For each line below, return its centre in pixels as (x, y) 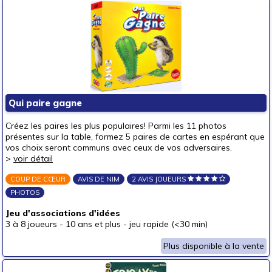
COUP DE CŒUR (38, 179)
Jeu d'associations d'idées (63, 213)
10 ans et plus (93, 224)
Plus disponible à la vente (214, 246)
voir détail (33, 158)
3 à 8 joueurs (31, 224)
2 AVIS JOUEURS (160, 179)
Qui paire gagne (45, 103)
